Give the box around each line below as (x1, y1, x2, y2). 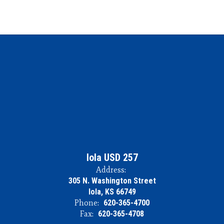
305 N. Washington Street (68, 176, 156, 185)
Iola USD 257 (86, 151, 138, 163)
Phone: (74, 198, 99, 207)
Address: (95, 165, 126, 174)
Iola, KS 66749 (88, 187, 136, 196)
